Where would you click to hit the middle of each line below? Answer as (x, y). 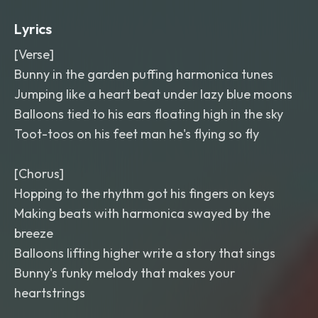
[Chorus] (39, 174)
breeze (34, 233)
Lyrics (33, 29)
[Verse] (34, 54)
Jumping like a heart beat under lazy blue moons (153, 94)
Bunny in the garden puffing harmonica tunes (144, 74)
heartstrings (50, 293)
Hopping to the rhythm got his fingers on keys (144, 193)
